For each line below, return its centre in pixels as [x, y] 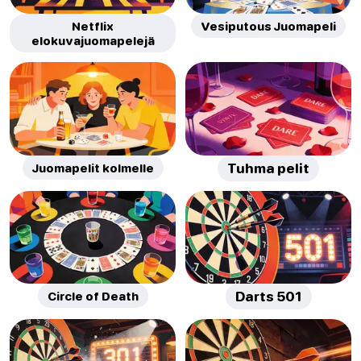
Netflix [93, 26]
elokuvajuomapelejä [93, 41]
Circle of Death [93, 295]
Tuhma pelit [268, 168]
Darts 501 [268, 296]
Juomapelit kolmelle [93, 167]
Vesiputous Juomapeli [268, 26]
